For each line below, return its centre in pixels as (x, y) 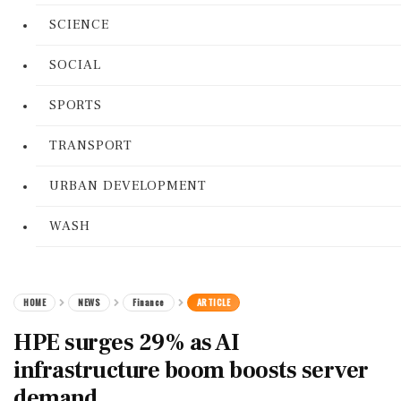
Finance (149, 302)
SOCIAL (75, 65)
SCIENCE (79, 25)
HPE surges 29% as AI (126, 343)
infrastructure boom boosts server (191, 371)
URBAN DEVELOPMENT (128, 186)
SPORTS (76, 105)
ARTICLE (213, 302)
